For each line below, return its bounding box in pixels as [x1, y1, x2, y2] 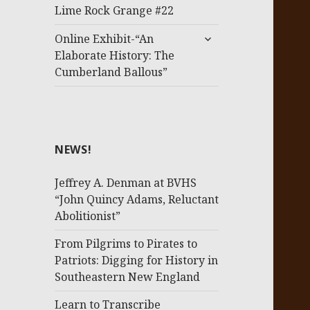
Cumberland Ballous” [55, 64, 168, 80]
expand [196, 27, 237, 43]
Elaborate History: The [55, 48, 175, 64]
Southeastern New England [55, 269, 201, 285]
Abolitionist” [55, 208, 121, 224]
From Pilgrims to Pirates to [55, 236, 198, 252]
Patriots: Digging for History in [55, 253, 219, 268]
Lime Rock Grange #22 [55, 3, 174, 19]
